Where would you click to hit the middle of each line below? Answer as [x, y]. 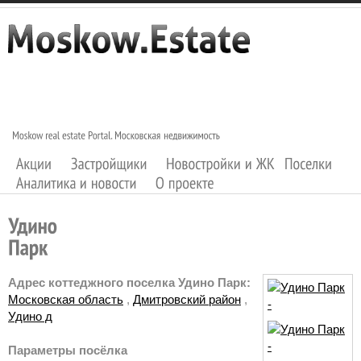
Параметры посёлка [68, 351]
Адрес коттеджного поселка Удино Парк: [129, 283]
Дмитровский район [187, 300]
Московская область [66, 300]
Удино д [30, 317]
